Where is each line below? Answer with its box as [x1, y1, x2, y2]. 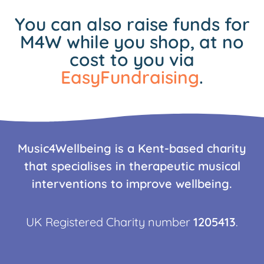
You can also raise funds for [14, 13, 250, 36]
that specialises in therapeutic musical [24, 159, 240, 174]
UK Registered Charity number [26, 214, 193, 229]
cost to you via [70, 48, 194, 71]
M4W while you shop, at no [20, 31, 244, 54]
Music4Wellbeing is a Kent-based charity [18, 141, 246, 156]
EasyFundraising [61, 66, 199, 89]
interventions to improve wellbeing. [32, 176, 232, 192]
